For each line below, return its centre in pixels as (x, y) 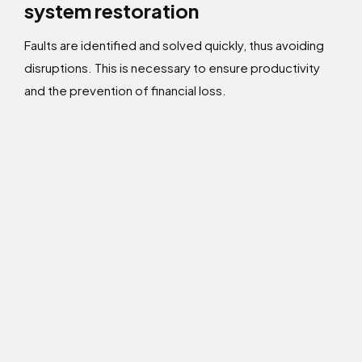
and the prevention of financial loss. (125, 90)
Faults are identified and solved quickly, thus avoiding (174, 45)
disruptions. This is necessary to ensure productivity (172, 68)
